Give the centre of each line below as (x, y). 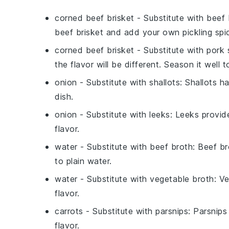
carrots (69, 211)
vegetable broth (182, 179)
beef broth (171, 147)
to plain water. (83, 161)
